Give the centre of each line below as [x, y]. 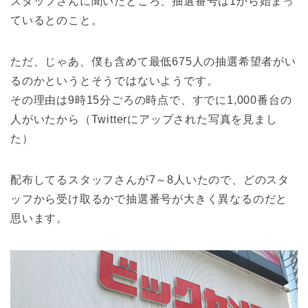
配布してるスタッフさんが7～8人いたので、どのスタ [150, 179]
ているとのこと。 [57, 20]
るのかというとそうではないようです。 [114, 80]
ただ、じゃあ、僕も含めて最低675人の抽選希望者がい [153, 61]
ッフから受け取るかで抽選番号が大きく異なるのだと [149, 199]
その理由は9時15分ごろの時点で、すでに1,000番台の [151, 100]
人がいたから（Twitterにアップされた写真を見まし [144, 119]
